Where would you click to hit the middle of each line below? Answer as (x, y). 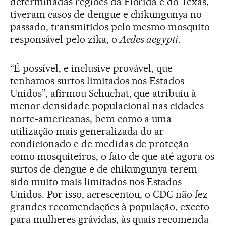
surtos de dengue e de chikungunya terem (104, 169)
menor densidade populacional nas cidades (107, 106)
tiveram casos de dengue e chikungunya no (106, 14)
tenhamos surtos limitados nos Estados (97, 81)
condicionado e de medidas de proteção (100, 144)
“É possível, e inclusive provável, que (92, 68)
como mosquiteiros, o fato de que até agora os (112, 157)
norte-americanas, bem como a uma (91, 119)
